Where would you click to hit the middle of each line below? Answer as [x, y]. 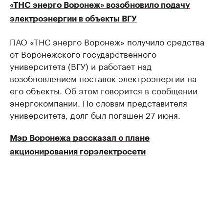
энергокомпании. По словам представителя [99, 102]
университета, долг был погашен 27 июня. [95, 114]
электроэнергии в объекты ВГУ [73, 19]
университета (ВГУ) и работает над [81, 66]
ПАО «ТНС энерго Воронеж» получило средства [107, 41]
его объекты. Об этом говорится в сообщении [104, 90]
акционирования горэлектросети [78, 152]
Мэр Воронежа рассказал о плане [80, 138]
